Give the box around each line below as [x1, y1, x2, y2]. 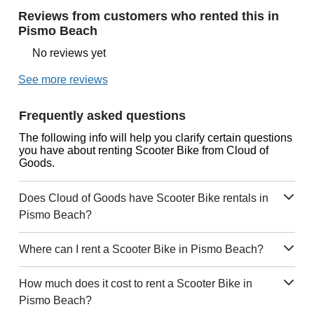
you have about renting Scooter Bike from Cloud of [18, 144, 268, 156]
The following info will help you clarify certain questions [18, 131, 292, 144]
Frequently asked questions [18, 108, 186, 123]
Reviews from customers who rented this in [18, 8, 279, 23]
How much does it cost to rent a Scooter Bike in [18, 277, 252, 289]
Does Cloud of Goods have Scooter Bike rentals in [18, 191, 268, 204]
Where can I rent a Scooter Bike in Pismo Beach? [18, 243, 264, 255]
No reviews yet [32, 46, 106, 59]
